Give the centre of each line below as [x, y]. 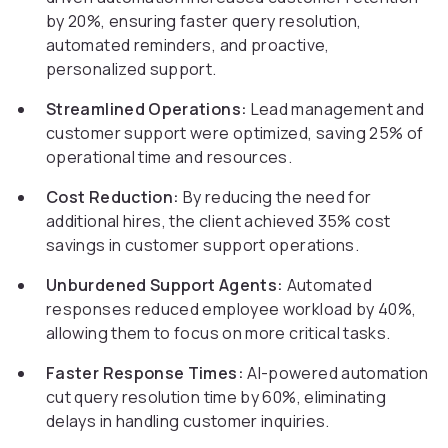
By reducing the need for [275, 197]
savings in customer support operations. [203, 245]
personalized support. [131, 69]
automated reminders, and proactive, [188, 45]
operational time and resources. [169, 157]
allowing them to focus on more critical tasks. [218, 333]
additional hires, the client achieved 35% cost [218, 221]
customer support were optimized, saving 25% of [235, 133]
